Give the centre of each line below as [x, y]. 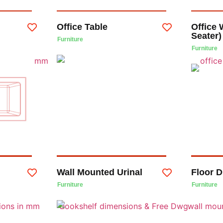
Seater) [207, 36]
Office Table [82, 27]
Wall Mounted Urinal [99, 172]
